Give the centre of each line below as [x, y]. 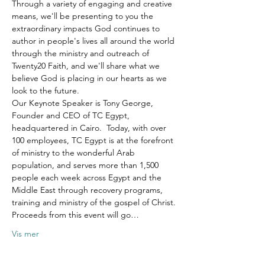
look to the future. [46, 91]
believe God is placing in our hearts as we [91, 78]
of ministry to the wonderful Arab [75, 153]
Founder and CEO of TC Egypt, [72, 115]
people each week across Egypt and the [88, 177]
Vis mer [25, 234]
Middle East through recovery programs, [88, 190]
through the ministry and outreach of [82, 53]
